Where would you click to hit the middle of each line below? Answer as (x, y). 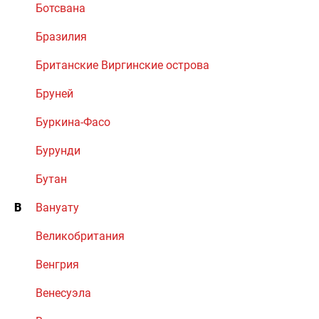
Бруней (54, 94)
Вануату (57, 208)
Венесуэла (63, 293)
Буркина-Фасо (73, 122)
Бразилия (61, 37)
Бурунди (58, 151)
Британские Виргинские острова (122, 65)
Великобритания (80, 236)
